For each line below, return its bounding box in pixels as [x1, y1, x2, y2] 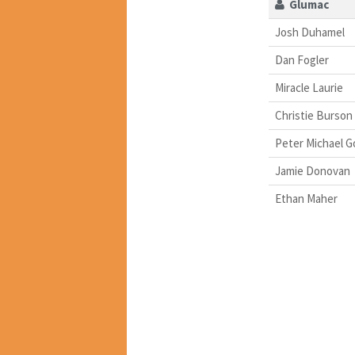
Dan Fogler [274, 52, 329, 68]
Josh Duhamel [274, 25, 345, 40]
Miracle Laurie [274, 80, 343, 96]
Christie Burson [274, 108, 353, 124]
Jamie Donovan [274, 163, 350, 179]
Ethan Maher [274, 191, 338, 207]
